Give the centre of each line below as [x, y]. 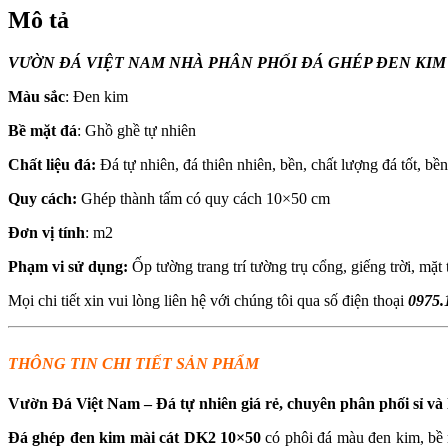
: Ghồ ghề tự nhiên [136, 130]
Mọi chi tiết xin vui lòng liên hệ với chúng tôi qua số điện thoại [208, 300]
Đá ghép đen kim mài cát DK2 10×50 [137, 437]
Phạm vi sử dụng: [70, 266]
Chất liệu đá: [52, 164]
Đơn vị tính [46, 232]
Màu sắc [36, 96]
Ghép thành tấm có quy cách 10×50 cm [205, 198]
